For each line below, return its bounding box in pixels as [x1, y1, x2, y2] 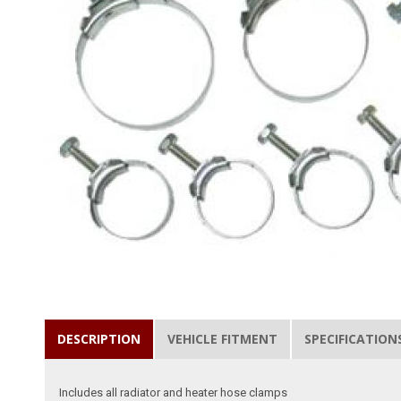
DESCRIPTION [57, 329, 141, 347]
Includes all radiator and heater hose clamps [59, 385, 288, 399]
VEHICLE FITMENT [167, 329, 278, 347]
